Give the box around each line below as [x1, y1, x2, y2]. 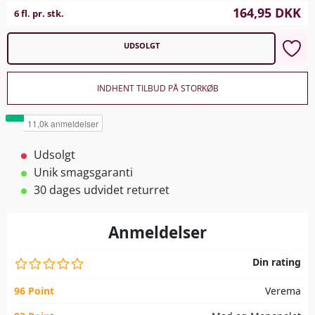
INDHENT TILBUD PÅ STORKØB [96, 82, 219, 94]
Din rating [252, 255, 301, 269]
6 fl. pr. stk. [14, 6, 64, 20]
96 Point [14, 283, 54, 297]
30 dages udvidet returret [34, 181, 169, 198]
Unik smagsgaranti [34, 164, 133, 180]
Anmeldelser [108, 221, 207, 243]
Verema [265, 283, 301, 297]
